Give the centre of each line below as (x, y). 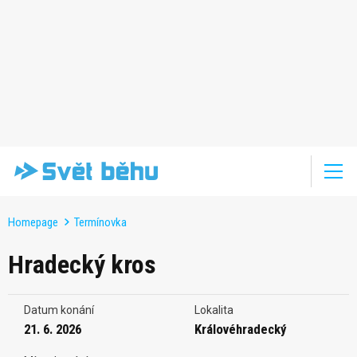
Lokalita (214, 310)
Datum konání (59, 310)
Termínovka (100, 222)
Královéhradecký (240, 329)
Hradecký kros (82, 264)
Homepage (33, 222)
